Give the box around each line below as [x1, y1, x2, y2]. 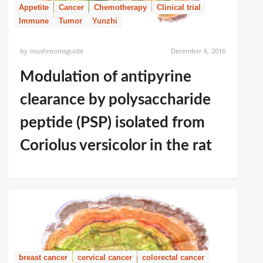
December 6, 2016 [170, 46, 225, 55]
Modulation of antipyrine [20, 69, 191, 85]
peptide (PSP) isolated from [20, 115, 205, 130]
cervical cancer [77, 253, 132, 262]
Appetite [19, 3, 49, 12]
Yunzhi [92, 16, 117, 25]
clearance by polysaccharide [20, 92, 211, 107]
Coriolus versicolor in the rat [20, 138, 212, 153]
